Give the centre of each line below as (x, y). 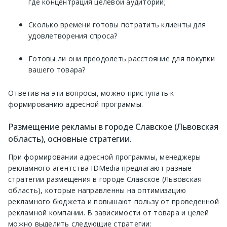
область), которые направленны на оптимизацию (97, 190)
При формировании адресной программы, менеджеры (105, 157)
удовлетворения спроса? (73, 35)
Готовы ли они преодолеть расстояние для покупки (122, 58)
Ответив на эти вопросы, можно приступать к (91, 93)
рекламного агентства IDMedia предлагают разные (100, 168)
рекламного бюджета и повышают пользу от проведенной (113, 201)
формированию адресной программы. (75, 104)
